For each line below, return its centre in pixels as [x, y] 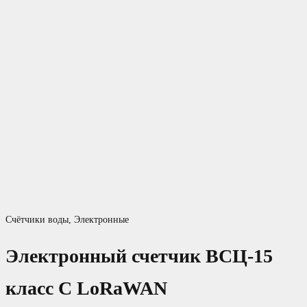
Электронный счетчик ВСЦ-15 [139, 256]
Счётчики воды [37, 219]
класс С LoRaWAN [86, 288]
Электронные [101, 219]
